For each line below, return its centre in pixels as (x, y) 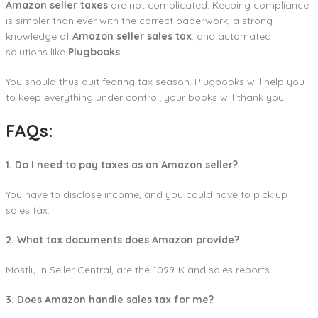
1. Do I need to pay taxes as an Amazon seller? (122, 165)
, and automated (231, 37)
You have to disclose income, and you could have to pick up (147, 195)
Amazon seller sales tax (132, 37)
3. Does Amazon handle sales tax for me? (110, 300)
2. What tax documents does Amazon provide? (122, 240)
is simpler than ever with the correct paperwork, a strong (139, 21)
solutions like (37, 52)
